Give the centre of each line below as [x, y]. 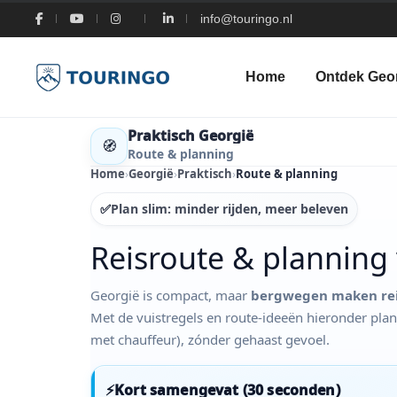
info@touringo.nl [246, 19]
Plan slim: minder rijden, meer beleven [229, 209]
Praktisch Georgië [191, 135]
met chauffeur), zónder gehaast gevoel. [210, 339]
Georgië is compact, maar [171, 295]
